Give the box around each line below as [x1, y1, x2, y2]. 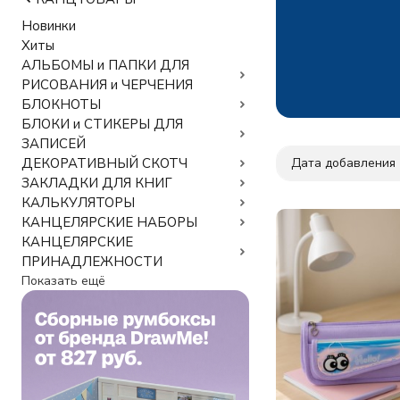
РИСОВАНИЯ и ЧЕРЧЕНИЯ [21, 76, 193, 94]
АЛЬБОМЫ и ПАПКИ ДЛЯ [21, 56, 189, 74]
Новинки [21, 17, 76, 35]
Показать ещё [21, 272, 105, 289]
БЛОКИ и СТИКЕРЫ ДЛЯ [21, 115, 183, 133]
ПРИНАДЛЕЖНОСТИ [21, 253, 162, 271]
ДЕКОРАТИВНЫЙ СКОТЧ [21, 154, 187, 172]
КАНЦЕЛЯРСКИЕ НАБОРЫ [21, 213, 197, 231]
